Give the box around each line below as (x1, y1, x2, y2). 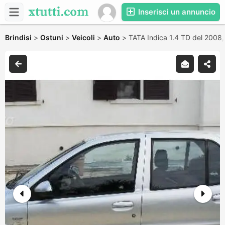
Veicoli (72, 33, 95, 42)
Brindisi (5, 33, 32, 42)
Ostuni (40, 33, 63, 42)
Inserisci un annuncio (136, 7, 215, 17)
